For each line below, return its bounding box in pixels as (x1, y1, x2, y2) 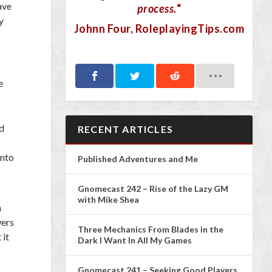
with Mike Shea (78, 194, 139, 205)
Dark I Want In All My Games (78, 234, 192, 245)
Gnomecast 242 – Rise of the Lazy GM (78, 183, 228, 194)
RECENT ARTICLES (78, 123, 173, 135)
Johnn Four (73, 22, 131, 36)
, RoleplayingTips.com (130, 22, 245, 36)
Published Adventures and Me (78, 153, 198, 164)
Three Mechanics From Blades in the (78, 223, 223, 234)
